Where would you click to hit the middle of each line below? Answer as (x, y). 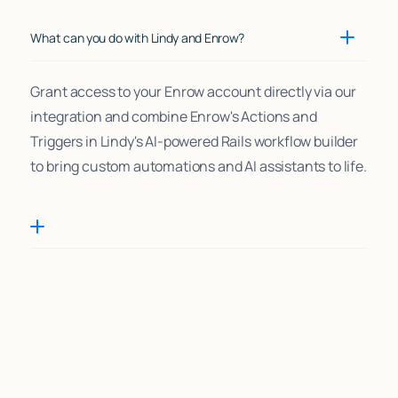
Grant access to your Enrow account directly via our (194, 91)
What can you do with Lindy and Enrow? (138, 37)
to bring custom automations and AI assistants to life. (199, 166)
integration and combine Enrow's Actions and (174, 116)
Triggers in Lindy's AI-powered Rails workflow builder (195, 141)
